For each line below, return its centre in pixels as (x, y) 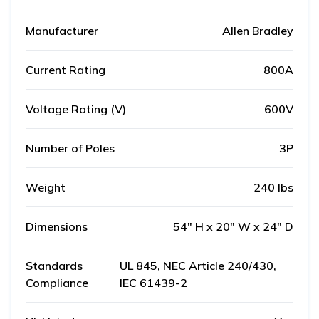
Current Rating (66, 70)
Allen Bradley (258, 31)
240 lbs (273, 188)
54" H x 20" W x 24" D (233, 227)
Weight (46, 188)
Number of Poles (70, 148)
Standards (54, 266)
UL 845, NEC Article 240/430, (198, 266)
